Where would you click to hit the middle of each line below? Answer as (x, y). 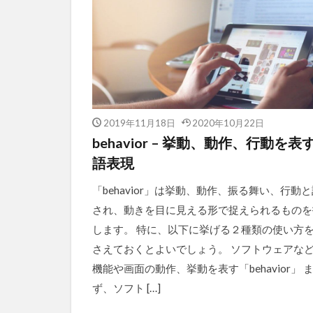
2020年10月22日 (228, 122)
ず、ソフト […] (126, 287)
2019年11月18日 (139, 122)
